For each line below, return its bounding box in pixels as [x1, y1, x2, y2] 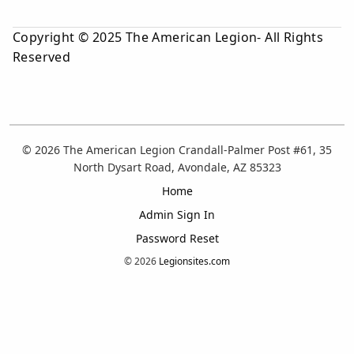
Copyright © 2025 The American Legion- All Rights [13, 28, 324, 46]
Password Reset [135, 231, 219, 246]
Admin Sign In [139, 207, 215, 222]
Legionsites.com [159, 254, 230, 268]
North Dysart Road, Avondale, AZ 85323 [73, 160, 281, 175]
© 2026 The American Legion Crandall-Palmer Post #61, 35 [22, 142, 332, 157]
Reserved [13, 48, 71, 66]
